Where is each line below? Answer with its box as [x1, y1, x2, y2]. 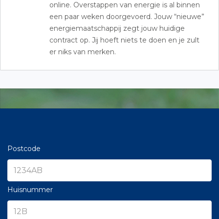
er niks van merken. [49, 47, 116, 56]
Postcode [7, 144, 41, 153]
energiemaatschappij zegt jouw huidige [49, 23, 185, 33]
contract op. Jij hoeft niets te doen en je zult [49, 35, 199, 44]
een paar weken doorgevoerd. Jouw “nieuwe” [49, 12, 204, 21]
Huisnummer [7, 185, 53, 194]
